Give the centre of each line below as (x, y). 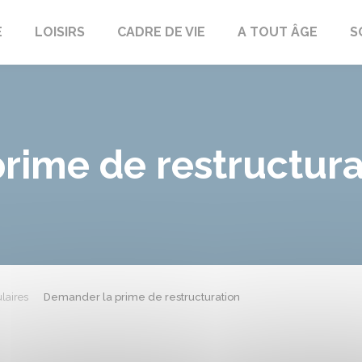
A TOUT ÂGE (277, 32)
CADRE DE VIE (161, 32)
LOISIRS (59, 32)
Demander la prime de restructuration (141, 297)
